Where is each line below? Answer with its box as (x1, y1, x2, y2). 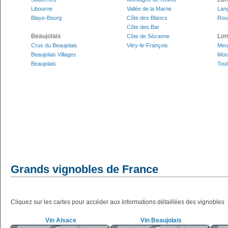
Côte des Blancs (127, 15, 167, 21)
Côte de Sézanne (127, 33, 169, 39)
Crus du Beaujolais (31, 42, 77, 48)
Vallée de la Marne (127, 6, 172, 12)
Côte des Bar (127, 24, 159, 30)
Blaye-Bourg (31, 15, 62, 21)
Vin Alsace (45, 217, 76, 224)
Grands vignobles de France (11, 163, 158, 176)
